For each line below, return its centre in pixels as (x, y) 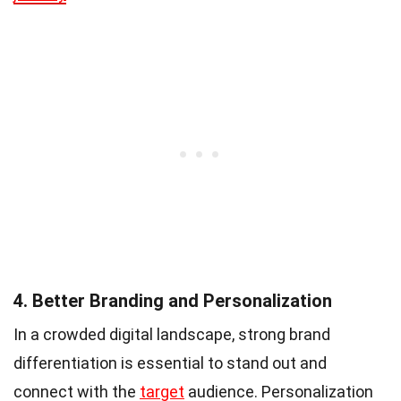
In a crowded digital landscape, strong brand (172, 334)
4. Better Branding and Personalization (173, 300)
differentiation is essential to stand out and (170, 363)
